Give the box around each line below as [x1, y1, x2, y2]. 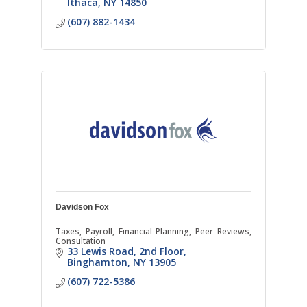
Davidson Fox [55, 202, 109, 212]
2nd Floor [139, 245, 184, 258]
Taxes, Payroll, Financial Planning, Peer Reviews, [55, 225, 252, 238]
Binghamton [67, 256, 128, 269]
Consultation [55, 235, 106, 247]
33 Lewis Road [67, 245, 134, 258]
